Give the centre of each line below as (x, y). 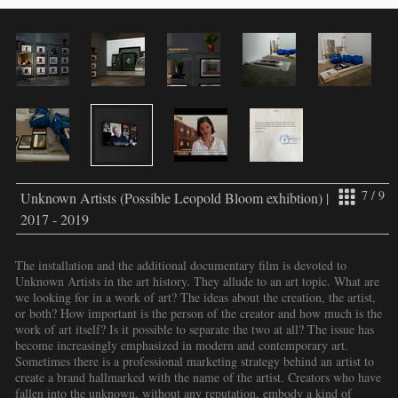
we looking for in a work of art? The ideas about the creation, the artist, (195, 297)
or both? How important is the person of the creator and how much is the (199, 313)
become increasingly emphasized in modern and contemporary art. (182, 345)
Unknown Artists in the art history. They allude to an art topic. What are (197, 281)
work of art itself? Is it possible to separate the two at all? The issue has (195, 329)
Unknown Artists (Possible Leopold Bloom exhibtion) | (175, 197)
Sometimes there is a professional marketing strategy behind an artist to (195, 361)
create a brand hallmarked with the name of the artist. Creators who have (198, 377)
